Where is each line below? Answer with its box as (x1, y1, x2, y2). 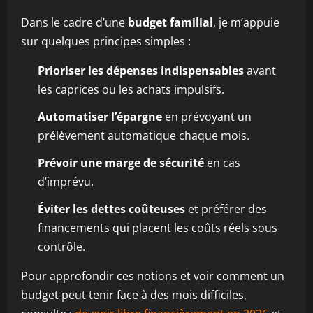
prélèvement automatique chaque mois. (38, 128, 249, 143)
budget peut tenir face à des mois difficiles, (21, 287, 247, 303)
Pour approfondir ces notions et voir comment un (21, 268, 284, 284)
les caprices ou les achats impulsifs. (38, 82, 224, 97)
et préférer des (185, 201, 267, 217)
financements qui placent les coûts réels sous (38, 220, 277, 235)
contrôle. (38, 239, 85, 254)
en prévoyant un (162, 109, 252, 124)
